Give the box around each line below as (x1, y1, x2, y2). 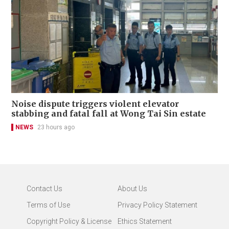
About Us (118, 184, 147, 193)
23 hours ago (37, 123, 75, 131)
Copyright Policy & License (27, 217, 111, 225)
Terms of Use (27, 200, 70, 209)
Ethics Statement (118, 217, 172, 225)
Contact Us (27, 184, 62, 193)
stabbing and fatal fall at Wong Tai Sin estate (11, 108, 206, 119)
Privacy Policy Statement (118, 200, 197, 209)
